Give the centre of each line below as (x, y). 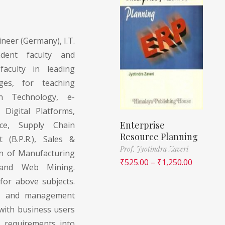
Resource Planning (159, 136)
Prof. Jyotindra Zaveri (154, 149)
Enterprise (142, 125)
